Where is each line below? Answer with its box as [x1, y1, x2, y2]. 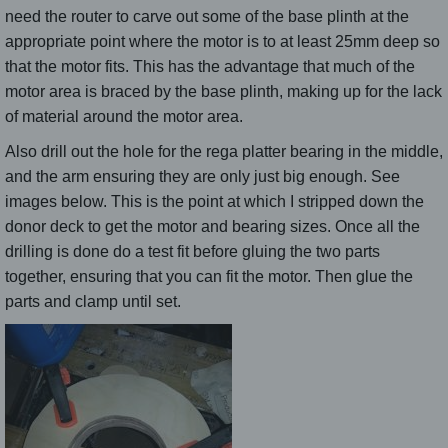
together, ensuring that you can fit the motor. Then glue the [5, 267, 413, 285]
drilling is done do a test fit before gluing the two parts [5, 242, 380, 260]
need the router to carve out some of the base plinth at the [5, 7, 409, 25]
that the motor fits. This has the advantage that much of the [5, 57, 415, 75]
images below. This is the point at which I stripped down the [5, 192, 424, 210]
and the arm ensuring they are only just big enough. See [5, 167, 400, 185]
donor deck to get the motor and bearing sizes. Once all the [5, 217, 420, 235]
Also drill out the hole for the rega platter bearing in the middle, [5, 142, 443, 160]
